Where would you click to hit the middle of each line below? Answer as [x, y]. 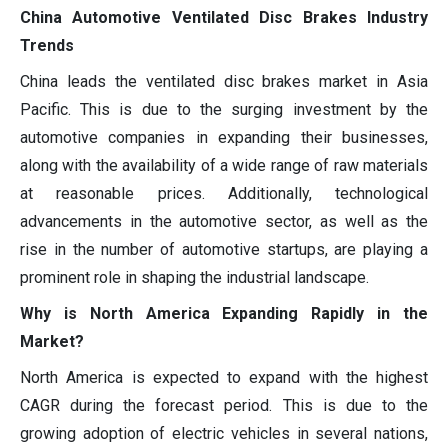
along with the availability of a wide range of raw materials [224, 165]
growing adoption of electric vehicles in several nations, [224, 433]
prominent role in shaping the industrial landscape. [194, 277]
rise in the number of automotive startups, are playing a [224, 249]
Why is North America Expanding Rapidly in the [224, 313]
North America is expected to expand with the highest [224, 377]
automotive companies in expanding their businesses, [224, 137]
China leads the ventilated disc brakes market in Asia [224, 81]
